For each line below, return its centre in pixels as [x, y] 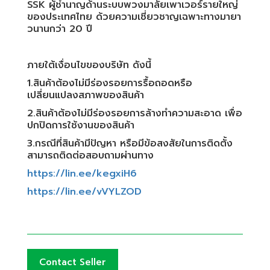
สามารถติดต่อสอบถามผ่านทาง [92, 155]
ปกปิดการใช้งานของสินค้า [83, 125]
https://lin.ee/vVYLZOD [84, 191]
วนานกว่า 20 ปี [60, 29]
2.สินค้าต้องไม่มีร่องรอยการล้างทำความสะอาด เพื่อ [135, 113]
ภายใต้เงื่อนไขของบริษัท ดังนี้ [89, 65]
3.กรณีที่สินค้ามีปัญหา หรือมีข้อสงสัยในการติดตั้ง [130, 143]
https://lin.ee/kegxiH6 [82, 173]
